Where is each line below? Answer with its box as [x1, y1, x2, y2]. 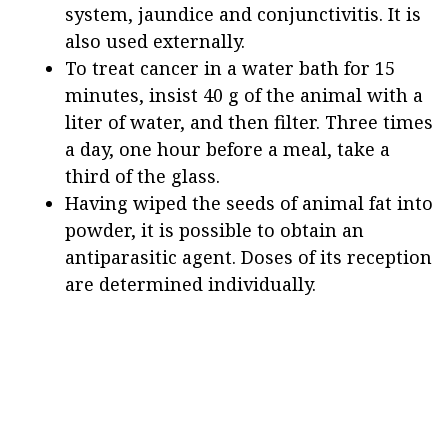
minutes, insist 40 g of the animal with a [65, 82, 423, 107]
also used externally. [65, 28, 245, 53]
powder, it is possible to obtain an [65, 217, 364, 242]
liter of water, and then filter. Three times [65, 109, 433, 134]
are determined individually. [65, 271, 316, 296]
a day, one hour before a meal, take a [65, 136, 390, 161]
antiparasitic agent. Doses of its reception [65, 244, 432, 269]
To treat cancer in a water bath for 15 [65, 55, 395, 80]
